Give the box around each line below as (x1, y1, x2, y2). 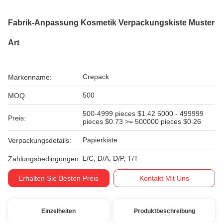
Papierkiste (83, 136, 117, 144)
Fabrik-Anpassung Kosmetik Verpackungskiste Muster (8, 18, 215, 27)
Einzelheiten (41, 208, 76, 215)
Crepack (83, 73, 109, 81)
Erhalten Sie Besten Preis (18, 174, 99, 182)
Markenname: (8, 73, 52, 81)
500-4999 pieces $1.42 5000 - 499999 (83, 110, 157, 117)
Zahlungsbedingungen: (8, 155, 81, 163)
